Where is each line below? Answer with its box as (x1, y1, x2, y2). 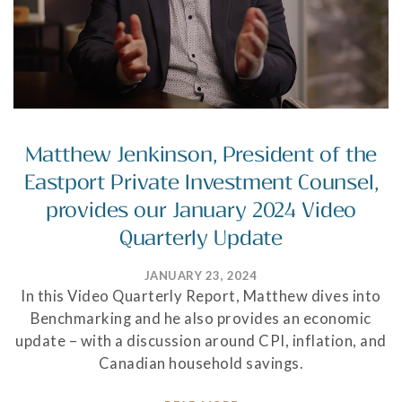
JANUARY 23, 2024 (144, 268, 258, 284)
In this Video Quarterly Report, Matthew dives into (21, 287, 381, 306)
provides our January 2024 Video (45, 198, 357, 223)
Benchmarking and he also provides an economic (31, 310, 371, 328)
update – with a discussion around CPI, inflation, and (15, 332, 387, 351)
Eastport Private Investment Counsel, (23, 170, 379, 196)
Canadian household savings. (98, 354, 304, 373)
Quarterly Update (118, 226, 284, 251)
